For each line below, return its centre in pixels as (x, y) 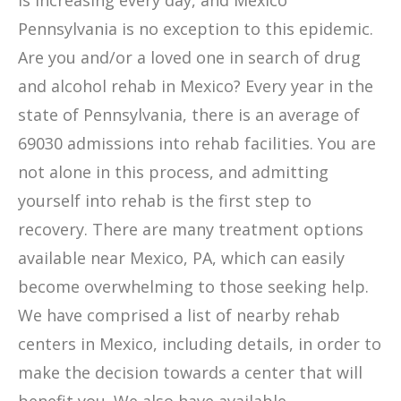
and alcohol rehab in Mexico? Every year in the (196, 86)
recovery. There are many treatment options (191, 229)
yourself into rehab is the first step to (165, 200)
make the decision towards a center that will (190, 372)
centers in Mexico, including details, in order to (200, 344)
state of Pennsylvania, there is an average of (189, 115)
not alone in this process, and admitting (173, 172)
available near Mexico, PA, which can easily (181, 258)
